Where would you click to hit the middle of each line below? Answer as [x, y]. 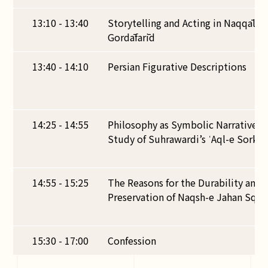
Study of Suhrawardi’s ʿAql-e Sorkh [186, 139]
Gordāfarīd [132, 37]
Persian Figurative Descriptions [177, 66]
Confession [132, 240]
